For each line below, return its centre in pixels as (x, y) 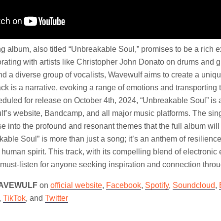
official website (76, 185)
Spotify (157, 185)
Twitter (56, 198)
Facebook (124, 185)
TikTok (14, 198)
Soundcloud (194, 185)
